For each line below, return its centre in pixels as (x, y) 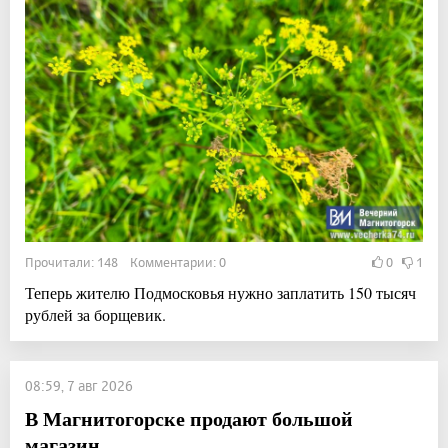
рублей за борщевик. (95, 315)
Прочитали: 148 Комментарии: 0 (125, 262)
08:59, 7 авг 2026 (79, 386)
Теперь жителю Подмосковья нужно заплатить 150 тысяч (220, 293)
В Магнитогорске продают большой (189, 419)
